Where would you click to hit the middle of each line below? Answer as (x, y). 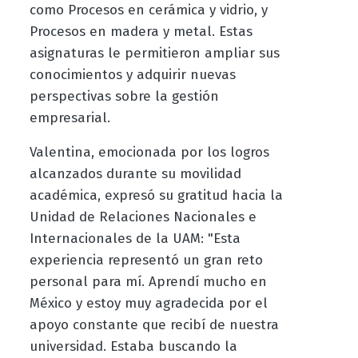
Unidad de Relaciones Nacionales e (143, 217)
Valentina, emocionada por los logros (149, 153)
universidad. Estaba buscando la (133, 347)
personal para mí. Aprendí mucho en (148, 282)
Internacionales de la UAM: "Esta (135, 239)
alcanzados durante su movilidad (135, 174)
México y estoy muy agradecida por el (148, 304)
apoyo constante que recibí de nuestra (154, 325)
